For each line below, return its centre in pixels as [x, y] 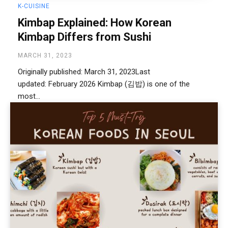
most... [29, 96]
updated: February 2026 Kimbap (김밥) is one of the [58, 84]
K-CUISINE [34, 6]
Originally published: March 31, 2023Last [84, 72]
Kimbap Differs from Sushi [84, 37]
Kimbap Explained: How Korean [95, 23]
